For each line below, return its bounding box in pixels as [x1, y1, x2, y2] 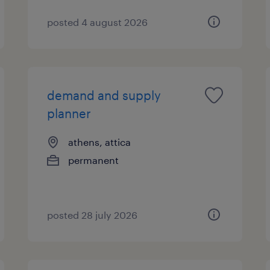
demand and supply [47, 87, 162, 102]
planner [47, 105, 92, 121]
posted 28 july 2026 [47, 209, 138, 221]
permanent [68, 154, 119, 166]
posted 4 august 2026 [47, 16, 148, 28]
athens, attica [68, 136, 131, 148]
